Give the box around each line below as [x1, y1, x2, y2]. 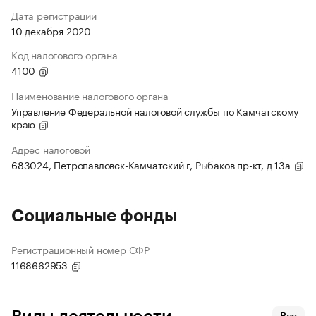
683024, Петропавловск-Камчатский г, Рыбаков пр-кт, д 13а [11, 157, 293, 173]
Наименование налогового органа [11, 87, 169, 104]
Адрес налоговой [11, 141, 90, 157]
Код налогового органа [11, 47, 118, 63]
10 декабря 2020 [11, 23, 91, 39]
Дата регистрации [11, 7, 97, 23]
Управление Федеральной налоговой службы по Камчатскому [11, 103, 299, 119]
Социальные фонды [11, 207, 177, 225]
